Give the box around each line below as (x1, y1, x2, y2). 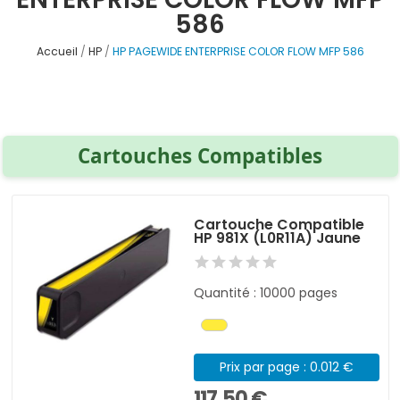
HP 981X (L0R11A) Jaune (194, 227, 362, 248)
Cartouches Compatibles (78, 141, 322, 170)
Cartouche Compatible (194, 213, 365, 235)
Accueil (36, 44, 78, 60)
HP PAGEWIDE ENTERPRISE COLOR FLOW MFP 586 (112, 44, 364, 60)
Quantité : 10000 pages (194, 283, 338, 302)
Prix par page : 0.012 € (219, 357, 354, 376)
